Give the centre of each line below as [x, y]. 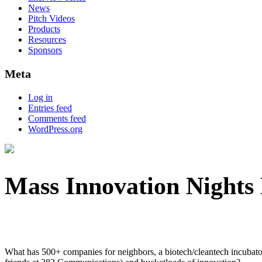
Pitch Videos [51, 18]
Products [44, 29]
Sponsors [45, 50]
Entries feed [50, 108]
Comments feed [57, 118]
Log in [40, 97]
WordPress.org [55, 129]
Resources [47, 39]
